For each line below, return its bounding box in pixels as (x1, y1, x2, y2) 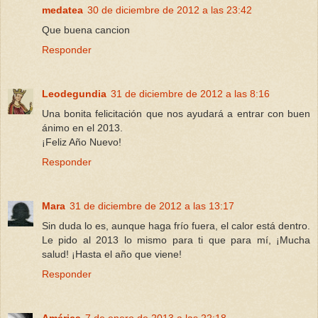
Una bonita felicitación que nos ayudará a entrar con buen (42, 107, 310, 119)
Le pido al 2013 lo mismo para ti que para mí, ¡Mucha (42, 234, 310, 246)
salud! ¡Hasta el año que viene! (42, 248, 182, 260)
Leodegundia (42, 87, 106, 99)
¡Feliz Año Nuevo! (42, 136, 121, 148)
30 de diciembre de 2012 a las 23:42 (87, 4, 252, 16)
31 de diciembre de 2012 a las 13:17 (70, 199, 234, 212)
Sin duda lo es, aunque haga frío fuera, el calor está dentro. (42, 219, 310, 231)
